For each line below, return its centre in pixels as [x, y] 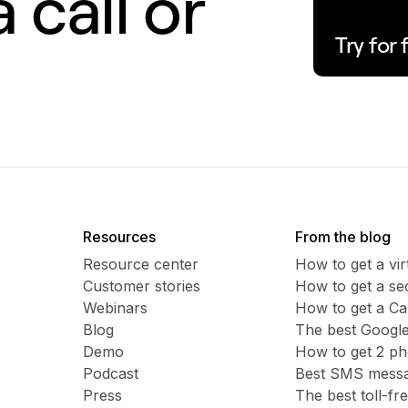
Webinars [115, 308]
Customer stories [141, 286]
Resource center [140, 265]
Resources [119, 237]
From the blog [342, 237]
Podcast [110, 374]
